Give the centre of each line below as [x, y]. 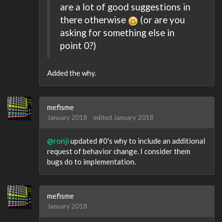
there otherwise [94, 20]
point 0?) [78, 46]
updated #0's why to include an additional [137, 140]
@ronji [58, 140]
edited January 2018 [123, 117]
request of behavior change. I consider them [119, 151]
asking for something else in [117, 33]
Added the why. [72, 73]
